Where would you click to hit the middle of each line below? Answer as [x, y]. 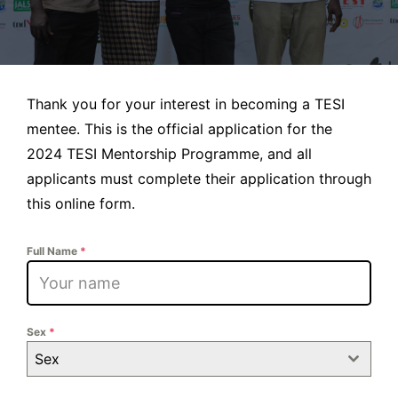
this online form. [81, 203]
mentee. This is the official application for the [179, 128]
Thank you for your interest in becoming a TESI [186, 103]
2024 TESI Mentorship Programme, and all [169, 153]
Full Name [53, 251]
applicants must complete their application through [199, 178]
